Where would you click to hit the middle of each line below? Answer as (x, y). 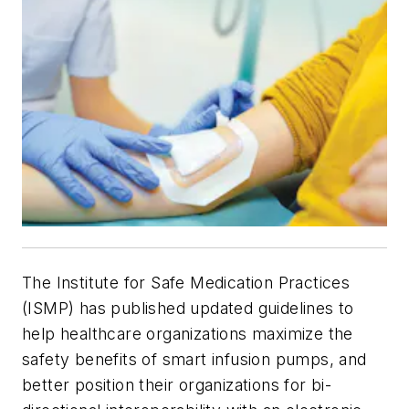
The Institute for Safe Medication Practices (186, 283)
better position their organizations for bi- (177, 385)
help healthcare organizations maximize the (188, 334)
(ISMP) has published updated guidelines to (188, 309)
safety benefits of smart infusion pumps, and (194, 360)
